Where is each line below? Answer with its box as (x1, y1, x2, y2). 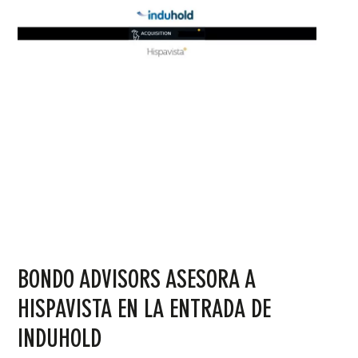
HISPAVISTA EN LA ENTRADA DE (18, 294, 272, 324)
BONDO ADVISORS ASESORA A (18, 265, 257, 295)
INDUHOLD (18, 324, 102, 354)
